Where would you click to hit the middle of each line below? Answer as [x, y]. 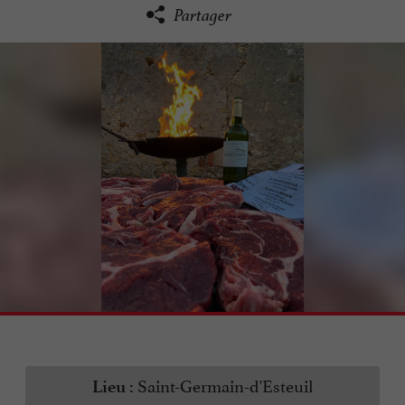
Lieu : [113, 387]
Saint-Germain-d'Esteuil [223, 385]
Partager [202, 15]
